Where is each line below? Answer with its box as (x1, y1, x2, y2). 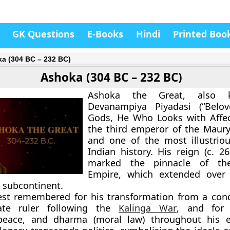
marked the (88, 157, 154, 169)
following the (39, 202, 119, 214)
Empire (88, 168, 119, 180)
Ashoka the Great (88, 89, 183, 101)
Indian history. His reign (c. (88, 145, 219, 158)
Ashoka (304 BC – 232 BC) (40, 69, 182, 85)
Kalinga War (118, 202, 177, 214)
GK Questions (12, 28, 74, 40)
